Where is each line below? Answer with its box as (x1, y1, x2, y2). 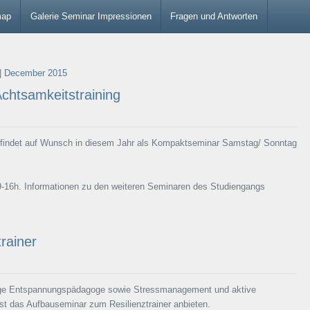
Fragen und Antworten (170, 10, 258, 21)
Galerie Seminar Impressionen (30, 10, 152, 21)
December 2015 (3, 68, 67, 79)
